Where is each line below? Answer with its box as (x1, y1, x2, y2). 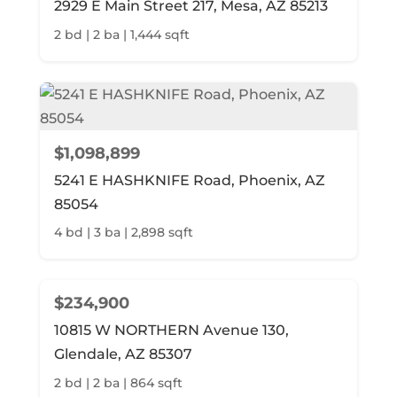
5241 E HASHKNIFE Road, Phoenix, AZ (53, 171, 325, 189)
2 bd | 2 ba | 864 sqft (53, 374, 183, 391)
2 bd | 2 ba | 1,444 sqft (53, 26, 190, 43)
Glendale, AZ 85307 (53, 346, 192, 363)
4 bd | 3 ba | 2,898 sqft (53, 224, 193, 241)
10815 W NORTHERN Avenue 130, (53, 322, 289, 339)
